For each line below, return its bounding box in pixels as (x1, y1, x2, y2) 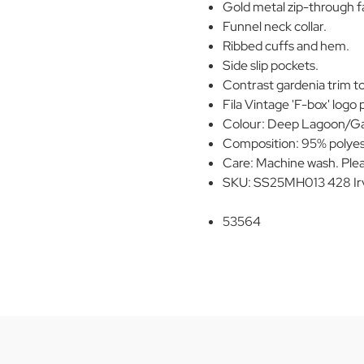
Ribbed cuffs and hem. (223, 37, 350, 55)
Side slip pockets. (223, 57, 319, 75)
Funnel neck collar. (223, 18, 327, 36)
